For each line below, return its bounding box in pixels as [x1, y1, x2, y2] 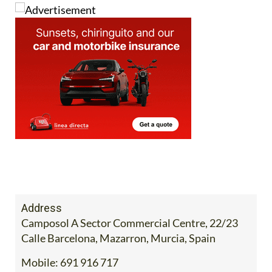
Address [21, 179, 62, 192]
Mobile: [21, 233, 58, 247]
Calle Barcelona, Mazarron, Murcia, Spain [21, 209, 216, 223]
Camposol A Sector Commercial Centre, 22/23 [21, 194, 238, 208]
